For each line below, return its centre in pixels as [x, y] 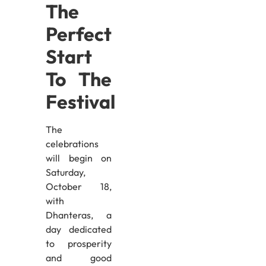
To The [79, 79]
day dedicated [79, 229]
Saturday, [65, 172]
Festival [80, 102]
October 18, [79, 187]
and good [79, 258]
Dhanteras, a [79, 215]
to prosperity [79, 244]
